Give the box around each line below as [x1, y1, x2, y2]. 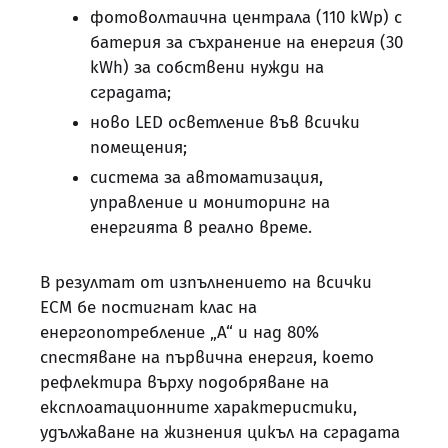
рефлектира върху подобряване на [40, 371, 329, 393]
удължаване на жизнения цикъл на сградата [40, 421, 400, 443]
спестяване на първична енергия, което [40, 346, 374, 368]
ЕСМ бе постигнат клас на [40, 296, 257, 318]
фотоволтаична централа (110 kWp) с [90, 6, 402, 28]
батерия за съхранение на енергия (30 [90, 31, 403, 53]
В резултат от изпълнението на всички [40, 271, 372, 293]
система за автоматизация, [90, 166, 323, 188]
